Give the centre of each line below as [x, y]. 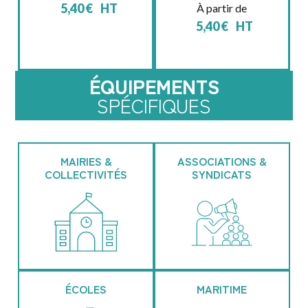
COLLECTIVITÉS [86, 174]
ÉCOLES [86, 288]
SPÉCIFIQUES [154, 105]
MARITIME [222, 288]
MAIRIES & [86, 161]
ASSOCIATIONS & [222, 161]
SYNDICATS [222, 174]
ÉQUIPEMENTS [154, 86]
